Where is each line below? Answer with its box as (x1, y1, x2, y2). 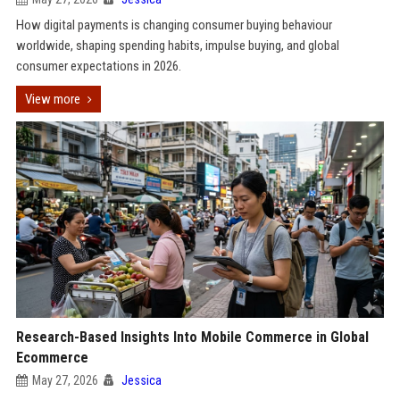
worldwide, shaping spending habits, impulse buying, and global (15, 37, 339, 54)
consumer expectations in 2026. (15, 58, 181, 74)
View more (24, 91, 80, 107)
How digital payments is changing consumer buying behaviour (15, 17, 332, 33)
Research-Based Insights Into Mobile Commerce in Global (15, 329, 369, 346)
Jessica (121, 373, 162, 387)
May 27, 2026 (31, 373, 98, 387)
